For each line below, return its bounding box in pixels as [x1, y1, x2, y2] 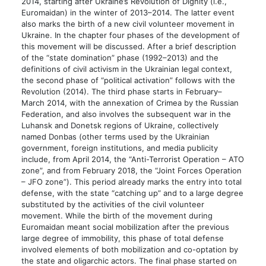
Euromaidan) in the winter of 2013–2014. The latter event [21, 7, 235, 17]
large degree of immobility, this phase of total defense [21, 233, 224, 243]
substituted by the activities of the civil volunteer [21, 199, 204, 209]
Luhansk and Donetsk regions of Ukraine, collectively [21, 120, 218, 130]
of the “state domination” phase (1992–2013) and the [21, 52, 218, 62]
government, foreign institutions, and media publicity [21, 142, 218, 153]
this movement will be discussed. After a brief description [21, 41, 236, 51]
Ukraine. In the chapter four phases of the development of [21, 30, 240, 40]
